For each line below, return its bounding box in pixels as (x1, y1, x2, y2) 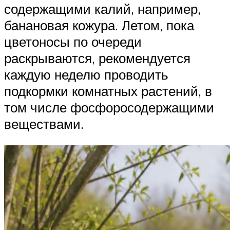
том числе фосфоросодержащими (4, 99, 214, 116)
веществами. (4, 116, 84, 132)
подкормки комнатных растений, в (4, 83, 212, 100)
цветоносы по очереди (4, 33, 142, 50)
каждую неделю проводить (4, 66, 168, 83)
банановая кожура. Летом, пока (4, 17, 194, 34)
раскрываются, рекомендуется (4, 50, 190, 67)
